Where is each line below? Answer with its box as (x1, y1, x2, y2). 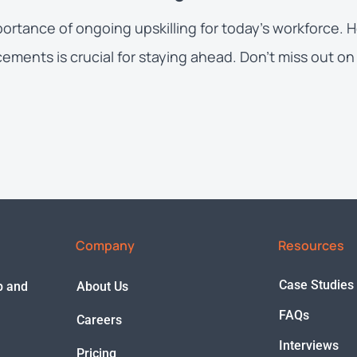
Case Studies (279, 277, 354, 292)
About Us (76, 278, 128, 294)
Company (76, 236, 135, 254)
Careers (76, 312, 122, 328)
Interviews (279, 337, 339, 353)
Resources (278, 236, 344, 254)
